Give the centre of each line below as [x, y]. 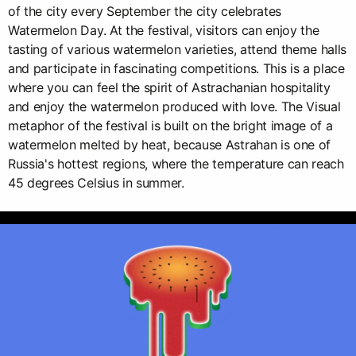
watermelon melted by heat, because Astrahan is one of [170, 145]
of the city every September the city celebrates [145, 12]
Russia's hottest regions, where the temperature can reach [176, 164]
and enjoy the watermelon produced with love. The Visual [174, 107]
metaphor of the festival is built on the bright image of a [170, 126]
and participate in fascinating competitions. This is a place [176, 69]
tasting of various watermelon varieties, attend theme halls [178, 50]
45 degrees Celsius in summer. [96, 183]
